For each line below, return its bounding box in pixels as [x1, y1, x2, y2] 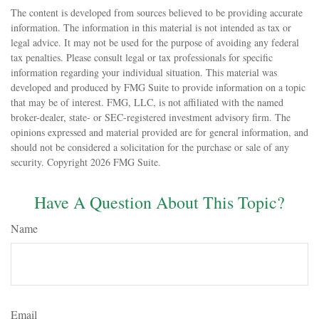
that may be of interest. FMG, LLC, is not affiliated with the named [11, 95, 283, 109]
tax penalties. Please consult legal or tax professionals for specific [11, 50, 273, 64]
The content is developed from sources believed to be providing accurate [11, 5, 303, 19]
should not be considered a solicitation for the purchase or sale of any [11, 140, 289, 154]
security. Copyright [11, 155, 90, 169]
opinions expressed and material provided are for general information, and [11, 125, 308, 139]
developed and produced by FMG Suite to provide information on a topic [11, 80, 305, 94]
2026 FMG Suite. [90, 155, 161, 169]
